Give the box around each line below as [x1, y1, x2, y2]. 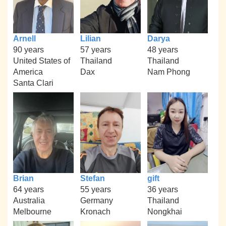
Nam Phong [147, 67, 190, 76]
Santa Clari [13, 78, 54, 87]
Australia [13, 196, 45, 205]
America [13, 67, 43, 76]
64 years [13, 185, 44, 194]
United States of [13, 56, 71, 65]
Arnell [13, 34, 36, 43]
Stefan [80, 174, 105, 183]
